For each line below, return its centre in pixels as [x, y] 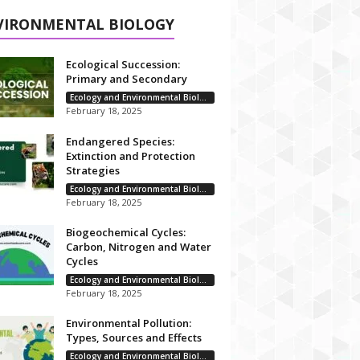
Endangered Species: [120, 141]
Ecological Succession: [123, 64]
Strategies [92, 170]
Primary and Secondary [126, 79]
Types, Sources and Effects [133, 337]
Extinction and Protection [130, 156]
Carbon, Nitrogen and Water [138, 247]
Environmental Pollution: [128, 323]
